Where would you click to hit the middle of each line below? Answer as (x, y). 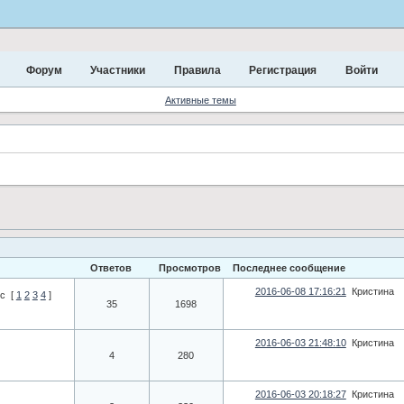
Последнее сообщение (289, 267)
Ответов (111, 267)
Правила (197, 70)
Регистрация (283, 70)
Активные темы (200, 100)
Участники (118, 70)
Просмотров (189, 267)
